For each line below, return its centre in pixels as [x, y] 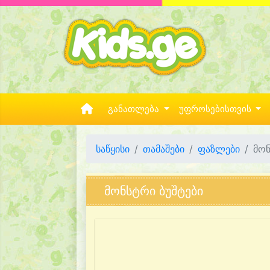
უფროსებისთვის [216, 109]
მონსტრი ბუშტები [155, 191]
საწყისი [113, 149]
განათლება [135, 109]
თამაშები [164, 149]
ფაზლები [219, 149]
